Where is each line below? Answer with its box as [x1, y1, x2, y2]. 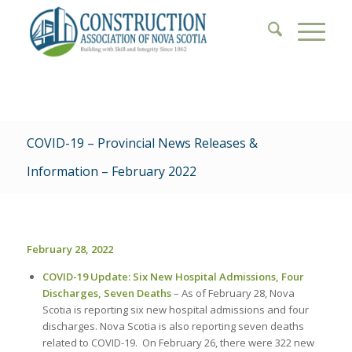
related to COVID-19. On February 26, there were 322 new [42, 335, 314, 350]
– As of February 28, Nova [173, 286, 295, 301]
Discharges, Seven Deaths [42, 286, 171, 301]
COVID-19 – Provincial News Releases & [26, 134, 258, 152]
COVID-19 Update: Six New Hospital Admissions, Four [42, 269, 304, 284]
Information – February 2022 [26, 163, 196, 180]
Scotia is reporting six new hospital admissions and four [42, 302, 309, 317]
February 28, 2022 [26, 242, 113, 257]
